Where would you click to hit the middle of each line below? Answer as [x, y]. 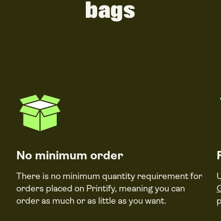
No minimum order [70, 155]
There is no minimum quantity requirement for [110, 176]
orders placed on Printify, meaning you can [101, 188]
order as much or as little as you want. [92, 201]
